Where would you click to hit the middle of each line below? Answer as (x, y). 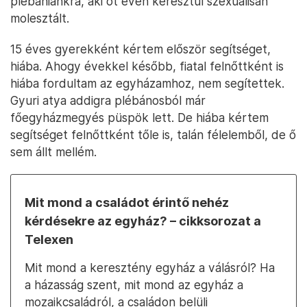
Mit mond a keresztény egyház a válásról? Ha (150, 268)
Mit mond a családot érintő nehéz (127, 202)
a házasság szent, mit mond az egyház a (134, 285)
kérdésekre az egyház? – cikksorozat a (143, 221)
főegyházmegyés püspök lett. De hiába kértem (139, 118)
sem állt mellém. (53, 152)
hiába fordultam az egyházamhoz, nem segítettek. (147, 83)
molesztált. (40, 18)
